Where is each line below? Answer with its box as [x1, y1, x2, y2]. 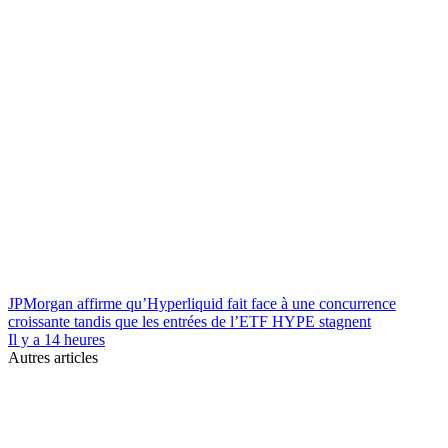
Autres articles [8, 349, 98, 366]
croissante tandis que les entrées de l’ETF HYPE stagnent [8, 313, 371, 330]
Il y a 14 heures [8, 331, 105, 348]
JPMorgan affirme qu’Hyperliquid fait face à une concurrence [8, 295, 396, 312]
